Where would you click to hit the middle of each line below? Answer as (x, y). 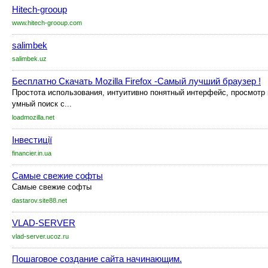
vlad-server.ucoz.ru (40, 236)
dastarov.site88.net (39, 200)
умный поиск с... (42, 104)
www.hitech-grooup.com (47, 23)
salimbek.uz (29, 59)
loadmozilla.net (33, 117)
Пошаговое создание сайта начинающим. (97, 259)
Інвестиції (32, 140)
